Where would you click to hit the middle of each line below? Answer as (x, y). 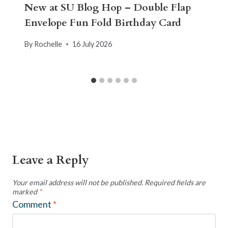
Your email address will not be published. (78, 182)
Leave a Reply (51, 160)
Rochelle (48, 44)
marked (25, 191)
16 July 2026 (92, 44)
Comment (33, 204)
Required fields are (175, 182)
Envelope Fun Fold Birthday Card (103, 22)
